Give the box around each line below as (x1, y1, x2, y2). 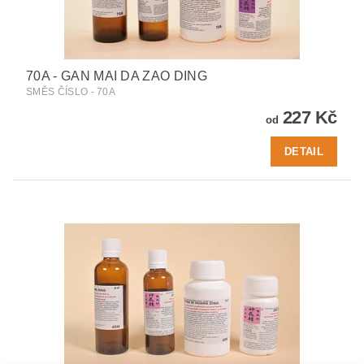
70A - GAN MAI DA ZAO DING (26, 68, 207, 83)
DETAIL (284, 145, 323, 158)
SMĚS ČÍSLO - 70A (26, 85, 116, 97)
